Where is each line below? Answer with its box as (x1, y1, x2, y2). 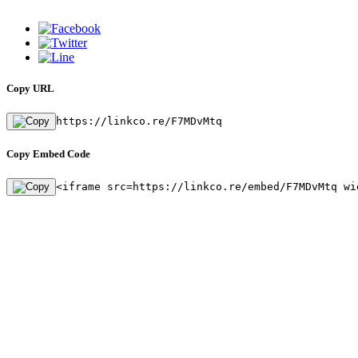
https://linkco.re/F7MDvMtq (56, 115, 222, 127)
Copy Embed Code (6, 148, 90, 161)
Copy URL (6, 82, 54, 94)
